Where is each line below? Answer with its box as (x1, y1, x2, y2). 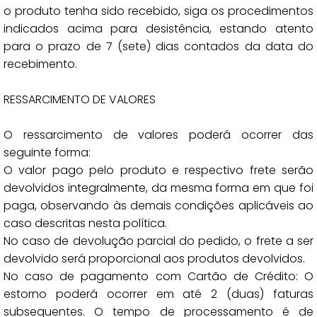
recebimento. (4, 56, 77, 72)
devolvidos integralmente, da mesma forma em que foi (4, 180, 313, 196)
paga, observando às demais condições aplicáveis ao (4, 197, 313, 214)
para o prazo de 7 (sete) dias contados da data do (4, 38, 313, 54)
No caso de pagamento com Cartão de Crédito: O (4, 268, 313, 284)
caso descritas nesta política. (4, 215, 167, 231)
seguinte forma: (4, 144, 91, 161)
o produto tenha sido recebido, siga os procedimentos (4, 3, 313, 19)
